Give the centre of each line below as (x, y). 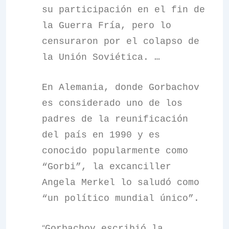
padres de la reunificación (115, 119)
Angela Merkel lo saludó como (121, 182)
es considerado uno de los (112, 103)
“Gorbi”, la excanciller (107, 167)
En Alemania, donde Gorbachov (121, 87)
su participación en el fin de (123, 10)
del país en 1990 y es (101, 135)
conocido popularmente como (115, 151)
